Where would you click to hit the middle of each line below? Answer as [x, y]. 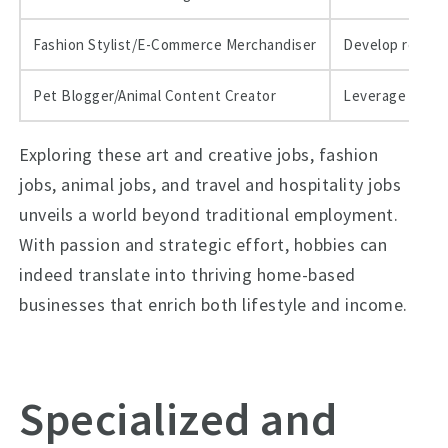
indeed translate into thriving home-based [187, 274]
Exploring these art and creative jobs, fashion [199, 154]
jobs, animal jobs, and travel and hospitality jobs [210, 184]
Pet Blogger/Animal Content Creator [155, 95]
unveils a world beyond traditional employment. [209, 214]
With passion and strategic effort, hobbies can [203, 244]
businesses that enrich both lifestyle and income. [213, 304]
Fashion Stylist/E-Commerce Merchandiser [175, 44]
